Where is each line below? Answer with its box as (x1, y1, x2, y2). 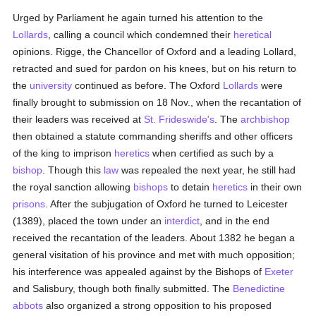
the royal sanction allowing (13, 181, 134, 193)
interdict (164, 215, 200, 226)
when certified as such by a (150, 147, 274, 159)
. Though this (42, 164, 104, 176)
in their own (248, 181, 303, 193)
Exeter (265, 266, 294, 277)
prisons (13, 198, 46, 209)
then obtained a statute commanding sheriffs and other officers (13, 130, 293, 142)
